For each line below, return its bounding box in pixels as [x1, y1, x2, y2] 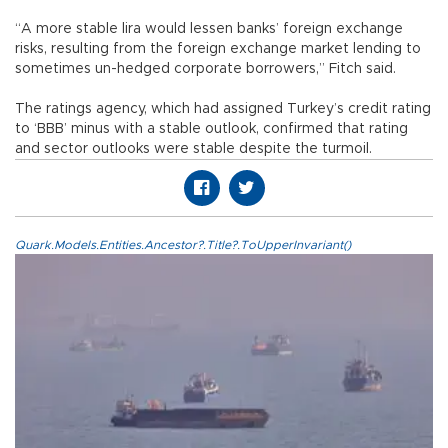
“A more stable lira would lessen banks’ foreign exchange [15, 22, 403, 37]
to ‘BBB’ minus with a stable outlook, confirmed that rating [15, 122, 408, 137]
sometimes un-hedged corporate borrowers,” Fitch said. [15, 62, 396, 77]
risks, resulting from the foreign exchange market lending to [15, 42, 421, 57]
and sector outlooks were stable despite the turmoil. [15, 142, 372, 157]
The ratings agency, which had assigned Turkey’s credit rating [15, 102, 431, 117]
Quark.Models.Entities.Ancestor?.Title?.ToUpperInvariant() [15, 239, 351, 252]
